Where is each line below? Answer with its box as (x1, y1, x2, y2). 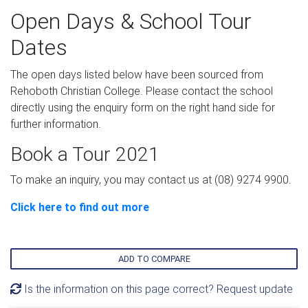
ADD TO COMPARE (118, 253, 190, 265)
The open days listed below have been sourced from (10, 67, 263, 81)
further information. (10, 117, 101, 131)
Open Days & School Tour (10, 8, 252, 34)
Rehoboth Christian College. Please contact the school (10, 84, 273, 98)
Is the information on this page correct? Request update (21, 282, 293, 296)
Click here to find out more (10, 200, 149, 214)
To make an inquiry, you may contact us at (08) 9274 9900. (10, 173, 291, 186)
